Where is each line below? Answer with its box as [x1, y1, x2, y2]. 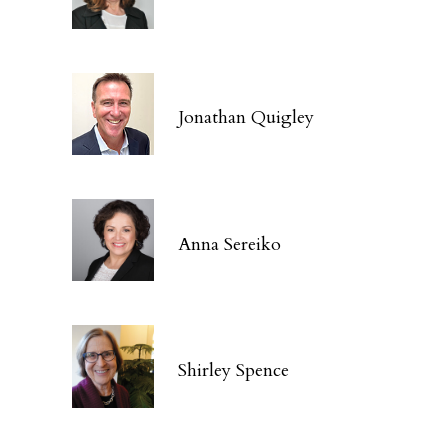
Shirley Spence [178, 358, 290, 384]
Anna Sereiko [178, 231, 282, 257]
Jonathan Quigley [178, 105, 315, 131]
